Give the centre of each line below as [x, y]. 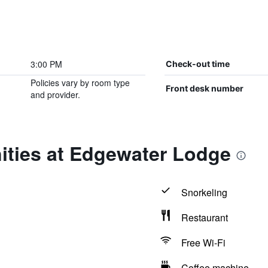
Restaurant [204, 217]
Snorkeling [204, 192]
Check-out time [197, 64]
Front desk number [204, 88]
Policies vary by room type [80, 83]
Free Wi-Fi [203, 243]
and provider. [55, 95]
